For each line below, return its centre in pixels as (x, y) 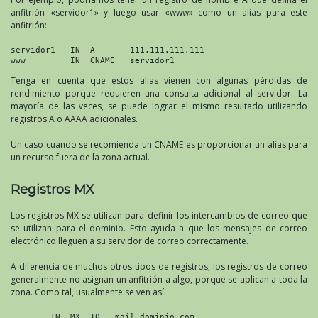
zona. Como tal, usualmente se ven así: (88, 292)
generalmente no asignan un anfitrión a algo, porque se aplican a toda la (159, 279)
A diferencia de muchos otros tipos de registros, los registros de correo (159, 266)
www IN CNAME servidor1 (93, 60)
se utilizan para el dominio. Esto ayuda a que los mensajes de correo (159, 228)
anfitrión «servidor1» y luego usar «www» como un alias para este (159, 12)
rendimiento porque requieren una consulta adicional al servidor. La (159, 93)
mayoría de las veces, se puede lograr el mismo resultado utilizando (159, 106)
